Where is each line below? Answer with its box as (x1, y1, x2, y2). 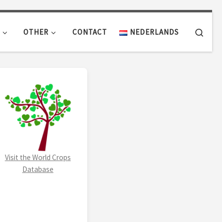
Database (22, 165, 54, 174)
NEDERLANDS (129, 27, 179, 37)
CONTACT (72, 27, 108, 37)
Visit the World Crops (4, 153, 71, 163)
